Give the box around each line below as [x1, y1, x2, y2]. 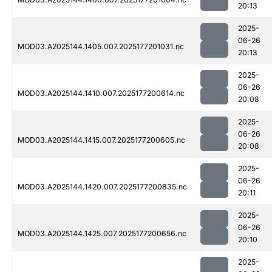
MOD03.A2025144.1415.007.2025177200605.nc [18, 135, 185, 145]
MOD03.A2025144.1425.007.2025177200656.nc [18, 229, 186, 239]
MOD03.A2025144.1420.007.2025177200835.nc [18, 182, 187, 192]
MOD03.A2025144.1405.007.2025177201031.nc [18, 42, 184, 52]
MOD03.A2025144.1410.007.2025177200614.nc [18, 89, 185, 98]
